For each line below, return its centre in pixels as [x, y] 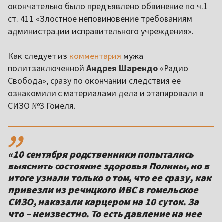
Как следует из [39, 56]
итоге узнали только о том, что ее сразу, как [110, 178]
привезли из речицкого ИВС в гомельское [103, 190]
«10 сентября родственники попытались [101, 154]
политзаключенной [47, 68]
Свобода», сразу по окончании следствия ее [94, 81]
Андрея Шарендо [122, 68]
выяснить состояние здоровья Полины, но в [109, 166]
